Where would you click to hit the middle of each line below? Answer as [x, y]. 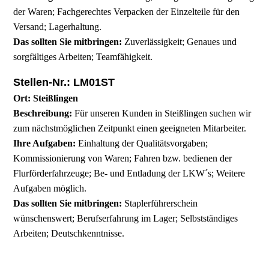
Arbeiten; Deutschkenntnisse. [69, 234]
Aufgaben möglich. [50, 189]
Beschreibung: [43, 113]
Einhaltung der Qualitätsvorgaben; [142, 144]
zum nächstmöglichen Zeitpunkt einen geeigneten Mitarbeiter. [130, 128]
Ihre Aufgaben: [45, 144]
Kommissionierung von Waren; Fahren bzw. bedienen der [123, 159]
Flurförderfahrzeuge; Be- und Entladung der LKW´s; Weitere [129, 174]
